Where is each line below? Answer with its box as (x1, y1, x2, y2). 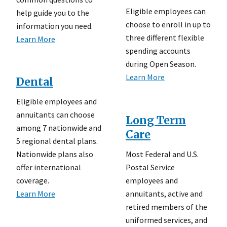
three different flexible (126, 32, 204, 43)
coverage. (16, 175, 49, 186)
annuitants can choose (16, 109, 95, 120)
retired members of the (126, 202, 207, 212)
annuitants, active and (126, 188, 203, 199)
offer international (16, 162, 81, 173)
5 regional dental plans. (16, 136, 98, 146)
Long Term (126, 113, 186, 128)
